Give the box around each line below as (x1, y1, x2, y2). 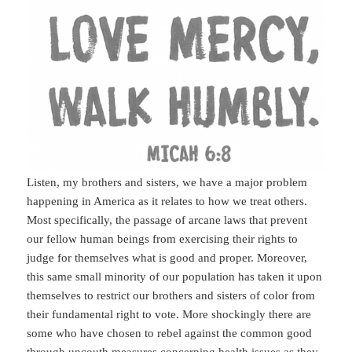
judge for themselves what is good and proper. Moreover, (27, 251, 308, 265)
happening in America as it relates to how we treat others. (27, 195, 308, 208)
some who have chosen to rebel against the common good (27, 327, 313, 340)
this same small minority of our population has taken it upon (27, 270, 323, 284)
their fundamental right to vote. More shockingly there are (27, 308, 312, 321)
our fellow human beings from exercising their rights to (27, 233, 299, 246)
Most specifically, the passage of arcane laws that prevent (27, 214, 308, 227)
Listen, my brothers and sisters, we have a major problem (27, 176, 308, 189)
